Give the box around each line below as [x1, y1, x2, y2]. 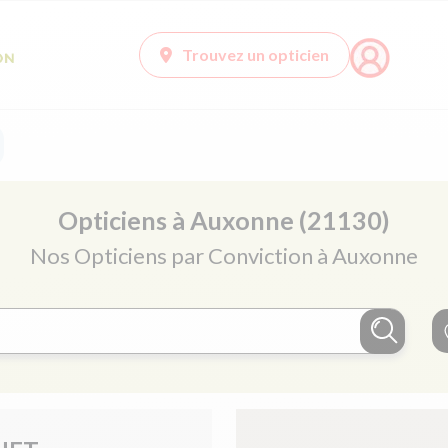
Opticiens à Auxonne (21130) [58, 205, 390, 236]
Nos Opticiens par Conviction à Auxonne [30, 242, 418, 270]
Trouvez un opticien [182, 45, 329, 65]
